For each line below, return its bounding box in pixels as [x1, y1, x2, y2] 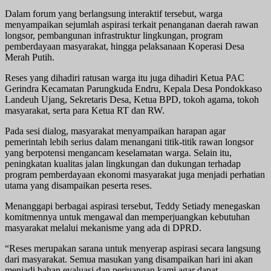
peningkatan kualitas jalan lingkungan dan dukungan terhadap [5, 158, 241, 169]
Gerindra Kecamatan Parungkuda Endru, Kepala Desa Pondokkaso [5, 83, 262, 94]
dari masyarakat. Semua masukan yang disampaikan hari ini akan [5, 253, 253, 264]
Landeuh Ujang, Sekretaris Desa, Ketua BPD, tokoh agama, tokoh [5, 94, 259, 105]
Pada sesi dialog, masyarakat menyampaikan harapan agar [5, 125, 226, 136]
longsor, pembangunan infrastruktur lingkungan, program [5, 30, 223, 41]
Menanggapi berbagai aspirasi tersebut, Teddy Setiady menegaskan [5, 200, 260, 211]
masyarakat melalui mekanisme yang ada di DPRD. [5, 222, 201, 233]
